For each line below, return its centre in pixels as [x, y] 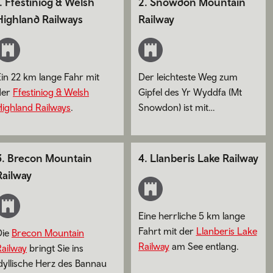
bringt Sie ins [55, 248]
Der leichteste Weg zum [188, 76]
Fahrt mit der [167, 231]
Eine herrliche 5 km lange [191, 216]
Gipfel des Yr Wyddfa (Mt [190, 92]
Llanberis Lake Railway [204, 158]
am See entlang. [204, 246]
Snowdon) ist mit [173, 107]
